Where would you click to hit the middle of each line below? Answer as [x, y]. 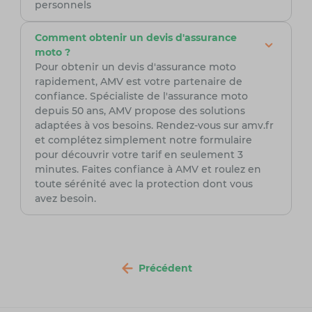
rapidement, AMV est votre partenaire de [138, 82]
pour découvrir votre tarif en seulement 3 [139, 155]
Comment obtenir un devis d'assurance [135, 38]
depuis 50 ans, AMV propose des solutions [140, 111]
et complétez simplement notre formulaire [143, 140]
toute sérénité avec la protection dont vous [143, 184]
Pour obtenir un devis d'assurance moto [135, 67]
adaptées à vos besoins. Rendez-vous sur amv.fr [154, 126]
